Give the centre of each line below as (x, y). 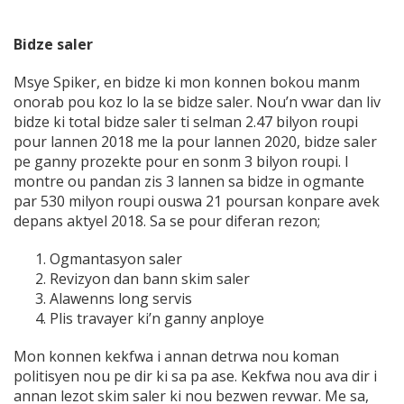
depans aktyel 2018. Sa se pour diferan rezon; (167, 221)
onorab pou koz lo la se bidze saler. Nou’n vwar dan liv (197, 102)
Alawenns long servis (121, 299)
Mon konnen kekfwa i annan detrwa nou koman (176, 357)
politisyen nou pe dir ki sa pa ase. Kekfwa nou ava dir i (195, 376)
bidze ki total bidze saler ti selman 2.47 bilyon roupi (186, 122)
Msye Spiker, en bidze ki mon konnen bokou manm (187, 83)
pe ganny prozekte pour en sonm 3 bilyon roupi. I (181, 162)
